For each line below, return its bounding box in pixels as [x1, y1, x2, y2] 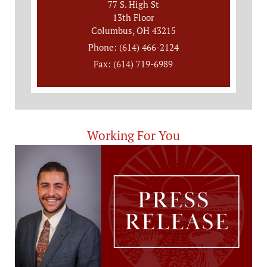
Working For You [87, 127, 180, 144]
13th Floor [112, 11, 154, 23]
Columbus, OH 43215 [91, 24, 176, 36]
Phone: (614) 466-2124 [88, 41, 179, 53]
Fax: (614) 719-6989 [94, 58, 173, 70]
